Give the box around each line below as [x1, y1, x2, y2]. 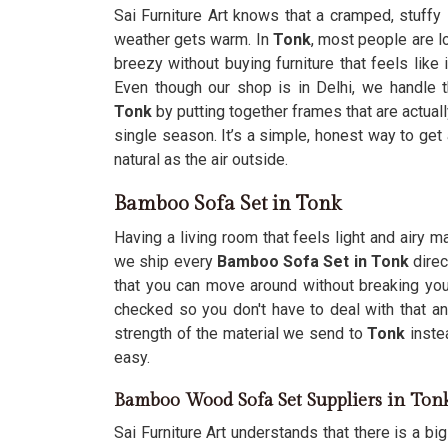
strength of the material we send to [114, 324, 363, 343]
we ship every [114, 252, 217, 271]
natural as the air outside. [114, 150, 288, 169]
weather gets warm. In [114, 30, 269, 49]
